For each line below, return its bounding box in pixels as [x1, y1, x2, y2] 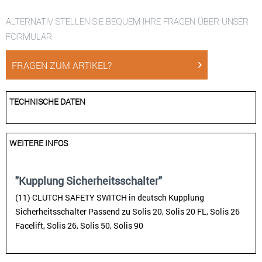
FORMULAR [6, 32, 52, 42]
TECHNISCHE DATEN [9, 96, 85, 107]
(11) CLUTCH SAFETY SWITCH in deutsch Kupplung [15, 192, 204, 203]
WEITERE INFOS [9, 137, 68, 149]
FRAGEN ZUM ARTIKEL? [12, 58, 112, 71]
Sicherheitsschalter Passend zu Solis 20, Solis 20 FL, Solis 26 [15, 206, 240, 217]
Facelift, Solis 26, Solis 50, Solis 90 [15, 220, 143, 231]
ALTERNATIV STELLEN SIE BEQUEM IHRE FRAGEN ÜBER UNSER [6, 16, 249, 27]
